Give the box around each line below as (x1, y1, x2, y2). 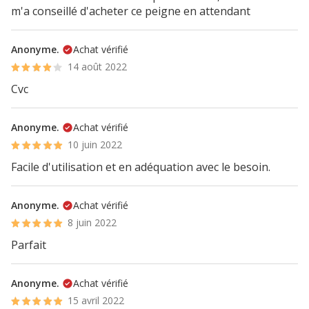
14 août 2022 (68, 60, 128, 73)
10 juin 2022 (68, 138, 123, 151)
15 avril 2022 (68, 294, 125, 307)
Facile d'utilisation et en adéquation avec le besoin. (11, 159, 270, 175)
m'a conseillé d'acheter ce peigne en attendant (11, 3, 250, 19)
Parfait (11, 237, 46, 252)
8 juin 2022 (68, 216, 117, 229)
